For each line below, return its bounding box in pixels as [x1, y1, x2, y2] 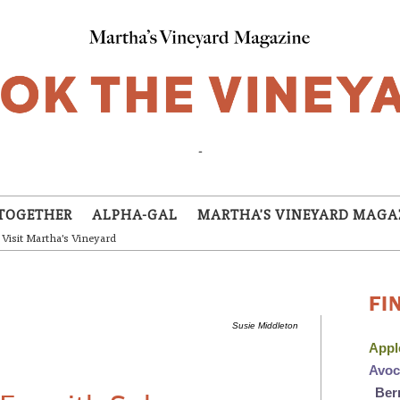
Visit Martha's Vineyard [2, 234, 116, 245]
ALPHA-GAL [92, 210, 178, 223]
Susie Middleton [232, 321, 298, 330]
